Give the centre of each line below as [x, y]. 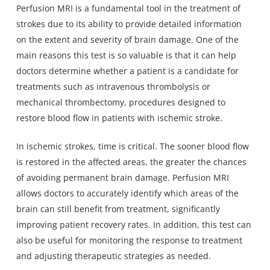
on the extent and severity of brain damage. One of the [127, 39]
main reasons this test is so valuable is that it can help [126, 55]
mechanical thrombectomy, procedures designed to [121, 102]
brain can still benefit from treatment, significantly [118, 209]
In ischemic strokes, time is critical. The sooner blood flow [132, 146]
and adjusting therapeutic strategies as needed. [113, 256]
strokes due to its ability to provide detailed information [129, 24]
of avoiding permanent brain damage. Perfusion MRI [122, 177]
